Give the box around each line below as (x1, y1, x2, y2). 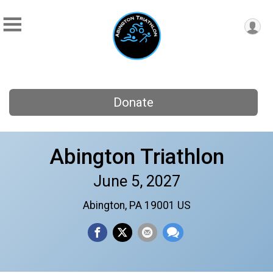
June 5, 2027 (93, 171, 180, 190)
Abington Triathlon (49, 143, 224, 169)
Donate (113, 95, 154, 110)
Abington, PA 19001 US (82, 199, 191, 211)
